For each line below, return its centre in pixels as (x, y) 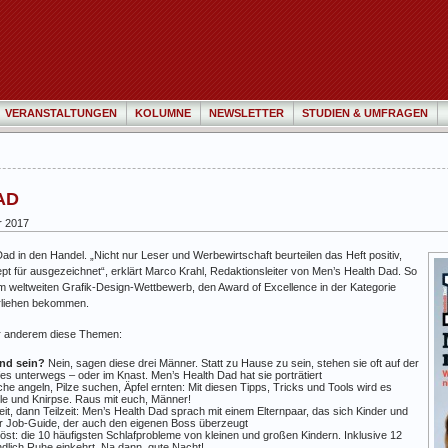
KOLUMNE (163, 113)
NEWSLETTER (246, 113)
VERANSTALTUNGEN (61, 113)
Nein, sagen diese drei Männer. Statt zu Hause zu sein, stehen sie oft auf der (233, 362)
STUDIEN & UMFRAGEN (365, 113)
